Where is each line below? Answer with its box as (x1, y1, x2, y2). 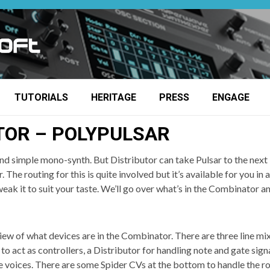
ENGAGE (212, 91, 250, 103)
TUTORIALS (14, 91, 68, 103)
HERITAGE (91, 91, 136, 103)
